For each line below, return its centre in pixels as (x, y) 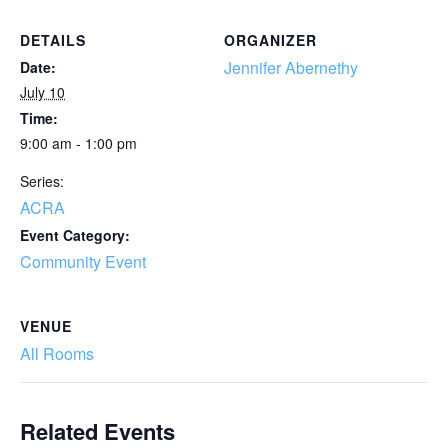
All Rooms (57, 353)
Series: (42, 181)
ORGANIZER (270, 40)
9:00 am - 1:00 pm (78, 143)
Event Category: (75, 235)
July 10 (42, 92)
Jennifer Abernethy (291, 67)
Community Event (83, 261)
